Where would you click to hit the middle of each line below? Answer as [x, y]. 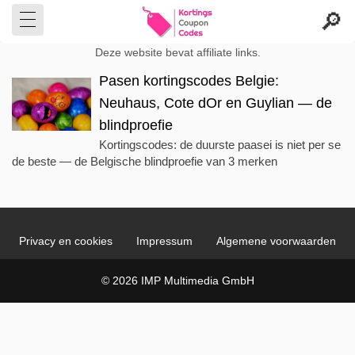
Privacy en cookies [66, 241]
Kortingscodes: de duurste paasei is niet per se [220, 145]
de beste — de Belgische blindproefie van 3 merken [145, 161]
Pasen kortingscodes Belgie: [189, 81]
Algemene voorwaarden [276, 241]
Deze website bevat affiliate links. [177, 53]
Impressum [164, 241]
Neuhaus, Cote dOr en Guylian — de [216, 103]
